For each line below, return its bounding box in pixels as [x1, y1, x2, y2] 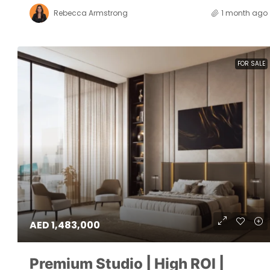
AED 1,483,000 [30, 218, 100, 233]
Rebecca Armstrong [54, 7, 128, 18]
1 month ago [221, 7, 268, 18]
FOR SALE [237, 58, 265, 68]
